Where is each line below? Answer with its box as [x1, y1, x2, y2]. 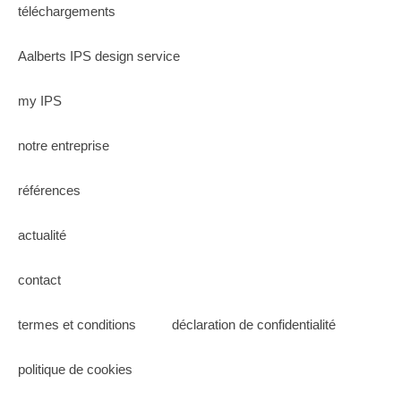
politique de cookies [18, 362, 132, 377]
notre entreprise [18, 138, 109, 153]
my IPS [18, 93, 62, 108]
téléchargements [18, 4, 115, 19]
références [18, 183, 81, 198]
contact [18, 272, 61, 287]
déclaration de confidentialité [172, 317, 336, 332]
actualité [18, 227, 66, 243]
